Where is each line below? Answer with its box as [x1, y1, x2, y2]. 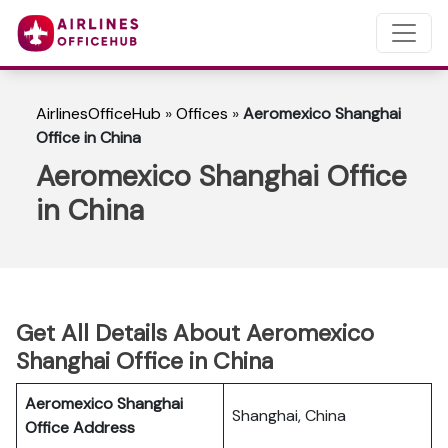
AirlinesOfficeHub [36, 103, 161, 124]
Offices [176, 103, 228, 124]
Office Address [25, 417, 135, 438]
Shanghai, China [232, 405, 346, 426]
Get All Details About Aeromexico [16, 318, 374, 348]
